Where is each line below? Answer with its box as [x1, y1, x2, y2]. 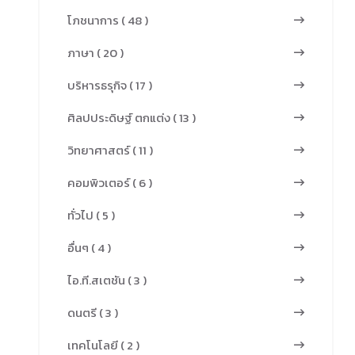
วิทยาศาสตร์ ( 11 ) [67, 141, 153, 159]
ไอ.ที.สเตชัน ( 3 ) [67, 271, 147, 289]
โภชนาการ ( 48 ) [67, 11, 148, 29]
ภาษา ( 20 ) [67, 44, 124, 62]
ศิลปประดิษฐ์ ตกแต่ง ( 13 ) [67, 109, 196, 127]
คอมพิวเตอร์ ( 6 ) [67, 174, 152, 192]
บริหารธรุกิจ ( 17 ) [67, 76, 152, 94]
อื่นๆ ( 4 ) [67, 239, 111, 257]
